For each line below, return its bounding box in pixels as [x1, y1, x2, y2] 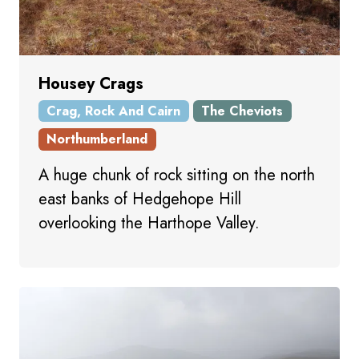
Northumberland [46, 129, 148, 148]
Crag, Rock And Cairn [46, 101, 181, 120]
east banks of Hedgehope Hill [38, 187, 241, 211]
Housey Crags [38, 72, 143, 96]
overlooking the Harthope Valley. [38, 211, 260, 235]
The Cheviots [201, 101, 284, 120]
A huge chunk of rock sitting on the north [38, 163, 315, 187]
